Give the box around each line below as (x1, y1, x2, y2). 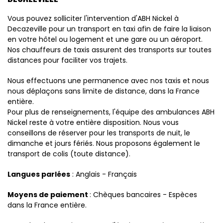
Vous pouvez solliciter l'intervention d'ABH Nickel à (7, 13, 179, 24)
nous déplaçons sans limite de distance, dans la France (7, 86, 200, 97)
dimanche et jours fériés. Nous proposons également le (7, 138, 200, 149)
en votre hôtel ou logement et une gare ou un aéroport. (7, 34, 203, 45)
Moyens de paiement (7, 190, 90, 200)
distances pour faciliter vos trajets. (7, 55, 127, 66)
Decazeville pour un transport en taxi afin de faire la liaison (7, 24, 211, 34)
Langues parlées (7, 169, 70, 180)
